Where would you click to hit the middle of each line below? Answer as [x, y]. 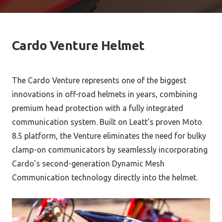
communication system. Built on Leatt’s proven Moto [107, 122]
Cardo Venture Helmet [78, 46]
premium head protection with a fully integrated [98, 108]
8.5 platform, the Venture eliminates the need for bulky [109, 136]
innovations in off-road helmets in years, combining [105, 94]
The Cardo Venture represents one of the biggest [99, 81]
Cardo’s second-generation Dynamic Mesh [88, 164]
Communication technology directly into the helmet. [105, 178]
